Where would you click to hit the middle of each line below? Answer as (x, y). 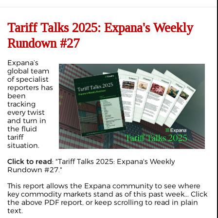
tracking (21, 104)
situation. (23, 145)
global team (28, 71)
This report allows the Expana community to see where (104, 186)
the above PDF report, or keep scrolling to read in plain (103, 202)
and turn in (27, 121)
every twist (26, 112)
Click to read (30, 162)
